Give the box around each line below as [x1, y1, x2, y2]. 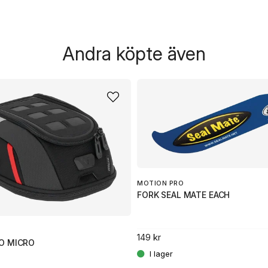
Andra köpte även [62, 42, 206, 65]
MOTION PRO [137, 179, 184, 188]
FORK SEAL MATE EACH [137, 190, 230, 200]
